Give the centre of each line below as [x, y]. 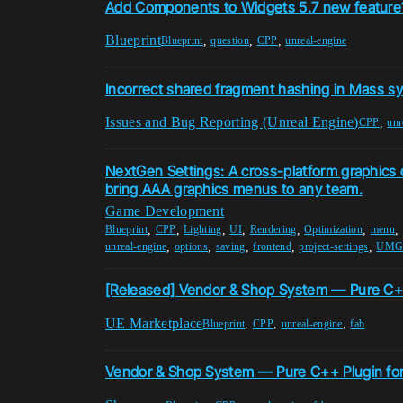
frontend [272, 247]
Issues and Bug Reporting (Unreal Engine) [232, 122]
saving [230, 247]
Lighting [203, 230]
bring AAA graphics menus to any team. [234, 188]
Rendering [273, 230]
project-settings [334, 247]
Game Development [165, 210]
